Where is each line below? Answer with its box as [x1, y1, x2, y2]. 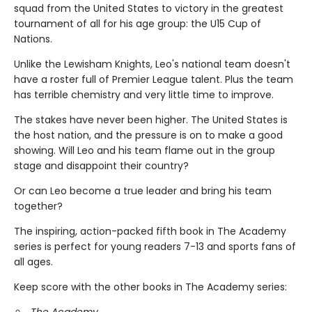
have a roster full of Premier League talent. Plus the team [14, 72, 293, 86]
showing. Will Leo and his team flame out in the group [14, 143, 275, 157]
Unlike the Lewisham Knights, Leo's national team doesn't [14, 56, 290, 71]
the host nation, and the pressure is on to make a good [14, 127, 283, 142]
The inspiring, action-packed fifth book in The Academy [14, 224, 286, 238]
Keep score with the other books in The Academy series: [14, 279, 287, 294]
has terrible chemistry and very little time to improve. [14, 87, 274, 102]
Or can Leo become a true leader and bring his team [14, 183, 272, 198]
